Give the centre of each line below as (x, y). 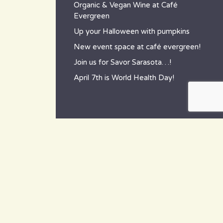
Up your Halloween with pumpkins (132, 31)
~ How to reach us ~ (106, 161)
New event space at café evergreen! (137, 47)
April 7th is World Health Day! (124, 78)
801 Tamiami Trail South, (106, 194)
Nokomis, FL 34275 (106, 208)
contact (106, 145)
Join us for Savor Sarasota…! (122, 62)
